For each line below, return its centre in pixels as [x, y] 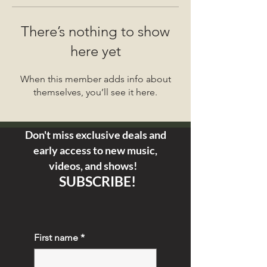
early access [63, 150]
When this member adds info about [95, 79]
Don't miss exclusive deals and [95, 135]
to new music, [125, 150]
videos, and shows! [95, 166]
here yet [95, 51]
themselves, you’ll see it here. [95, 92]
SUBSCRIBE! [97, 181]
